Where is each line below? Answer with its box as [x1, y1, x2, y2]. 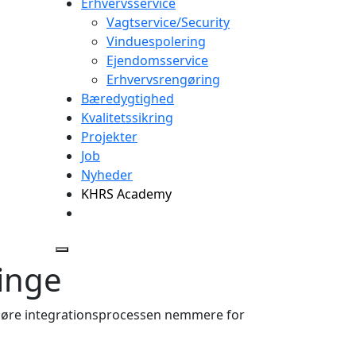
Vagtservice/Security [106, 14, 230, 31]
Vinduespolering [106, 33, 206, 50]
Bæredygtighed [81, 90, 174, 107]
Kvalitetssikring [81, 109, 173, 126]
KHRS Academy [81, 185, 172, 203]
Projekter [81, 128, 137, 145]
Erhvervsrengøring [106, 71, 220, 88]
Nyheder [81, 166, 133, 184]
